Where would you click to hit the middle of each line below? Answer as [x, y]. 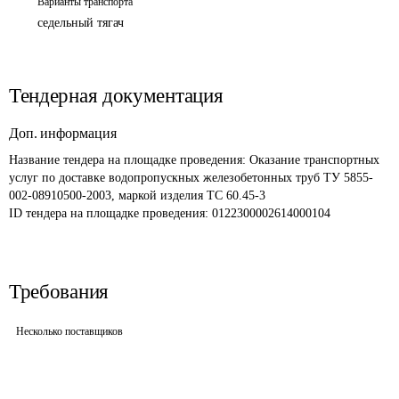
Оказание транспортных [316, 160]
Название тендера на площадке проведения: [129, 160]
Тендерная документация [116, 96]
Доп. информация [63, 133]
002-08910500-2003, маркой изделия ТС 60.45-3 [137, 195]
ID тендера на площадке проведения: [110, 213]
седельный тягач [81, 23]
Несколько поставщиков [69, 331]
